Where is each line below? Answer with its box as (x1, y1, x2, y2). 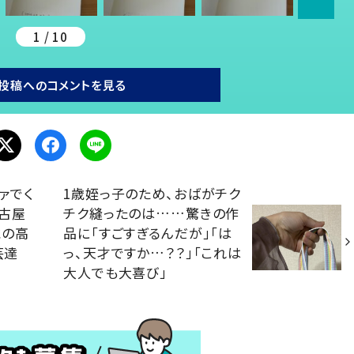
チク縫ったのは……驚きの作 (63, 203, 240, 224)
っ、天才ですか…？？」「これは (63, 243, 242, 263)
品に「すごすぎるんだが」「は (63, 223, 233, 243)
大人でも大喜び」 (63, 262, 168, 283)
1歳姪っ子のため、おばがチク (63, 183, 242, 204)
